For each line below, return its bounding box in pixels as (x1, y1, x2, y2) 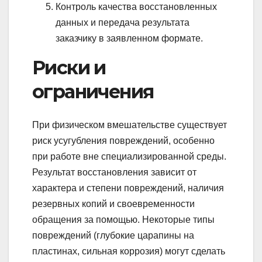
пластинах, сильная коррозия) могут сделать (32, 246, 225, 256)
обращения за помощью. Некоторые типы (32, 214, 215, 225)
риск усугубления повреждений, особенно (32, 135, 215, 146)
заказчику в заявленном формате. (56, 33, 203, 44)
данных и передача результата (56, 18, 189, 28)
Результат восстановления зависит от (32, 167, 196, 177)
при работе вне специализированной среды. (32, 151, 226, 161)
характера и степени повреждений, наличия (32, 182, 224, 193)
